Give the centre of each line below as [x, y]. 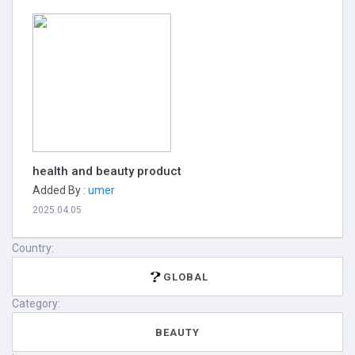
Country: [33, 248]
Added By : [60, 190]
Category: [36, 303]
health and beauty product [107, 171]
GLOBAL [186, 277]
